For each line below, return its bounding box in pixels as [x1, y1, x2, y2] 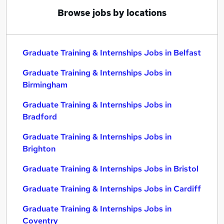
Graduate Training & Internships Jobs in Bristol [22, 163, 198, 174]
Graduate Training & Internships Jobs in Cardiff [22, 183, 201, 194]
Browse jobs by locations [57, 7, 166, 18]
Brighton [22, 143, 55, 154]
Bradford [22, 111, 57, 122]
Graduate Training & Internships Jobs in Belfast [22, 47, 201, 58]
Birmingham [22, 79, 67, 90]
